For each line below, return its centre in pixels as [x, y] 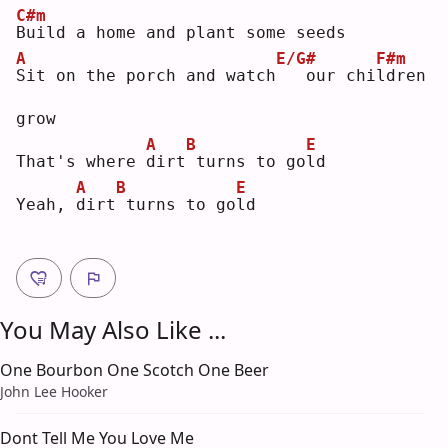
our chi [331, 75]
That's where [81, 161]
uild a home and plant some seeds [186, 32]
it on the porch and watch [151, 75]
